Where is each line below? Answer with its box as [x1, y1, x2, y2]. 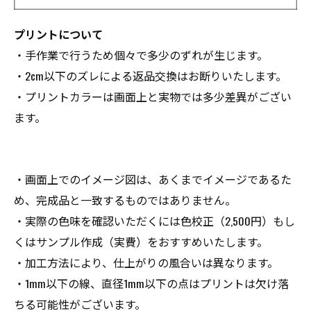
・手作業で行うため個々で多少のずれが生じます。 [14, 47, 268, 63]
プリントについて [14, 26, 103, 42]
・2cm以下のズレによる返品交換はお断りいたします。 [14, 67, 287, 84]
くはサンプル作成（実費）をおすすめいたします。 [14, 233, 268, 250]
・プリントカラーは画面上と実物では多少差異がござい [14, 88, 292, 105]
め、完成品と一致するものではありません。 [14, 192, 236, 208]
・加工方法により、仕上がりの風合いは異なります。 [14, 254, 278, 271]
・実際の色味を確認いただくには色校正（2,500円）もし [14, 212, 295, 229]
